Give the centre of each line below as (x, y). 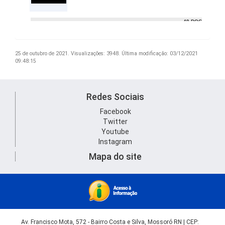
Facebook (115, 111)
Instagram (115, 142)
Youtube (115, 132)
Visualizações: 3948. (95, 53)
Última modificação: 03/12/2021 (160, 53)
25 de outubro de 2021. (42, 53)
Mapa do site (115, 156)
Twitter (115, 122)
